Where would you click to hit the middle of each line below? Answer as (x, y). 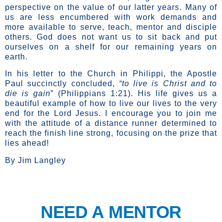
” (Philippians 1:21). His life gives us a (134, 94)
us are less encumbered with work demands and (111, 17)
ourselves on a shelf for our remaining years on (111, 47)
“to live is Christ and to (168, 84)
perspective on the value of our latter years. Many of (111, 7)
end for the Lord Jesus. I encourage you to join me (111, 113)
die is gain (28, 94)
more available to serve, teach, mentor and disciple (111, 27)
